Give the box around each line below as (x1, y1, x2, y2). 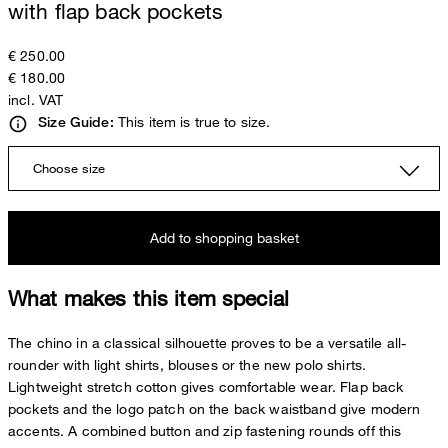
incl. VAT (8, 91, 64, 109)
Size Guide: (38, 114, 114, 131)
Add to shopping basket (149, 228, 299, 246)
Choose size (33, 159, 106, 176)
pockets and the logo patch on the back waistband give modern (8, 400, 421, 418)
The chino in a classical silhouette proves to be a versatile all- (8, 334, 407, 352)
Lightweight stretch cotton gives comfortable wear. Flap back (8, 378, 404, 396)
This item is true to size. (113, 113, 271, 131)
